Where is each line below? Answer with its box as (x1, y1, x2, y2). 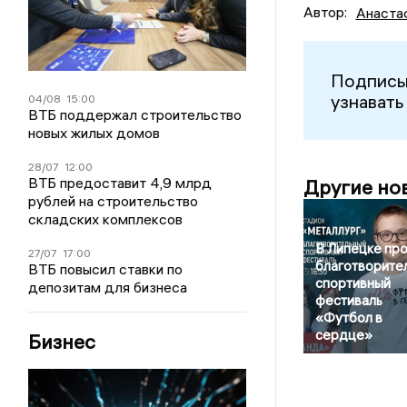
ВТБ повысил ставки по (28, 259, 184, 278)
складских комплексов (28, 209, 184, 228)
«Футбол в (314, 309, 382, 327)
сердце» (314, 326, 372, 344)
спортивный (314, 274, 391, 293)
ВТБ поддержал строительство (28, 104, 243, 124)
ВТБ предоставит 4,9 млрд (28, 173, 213, 192)
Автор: (303, 3, 347, 22)
